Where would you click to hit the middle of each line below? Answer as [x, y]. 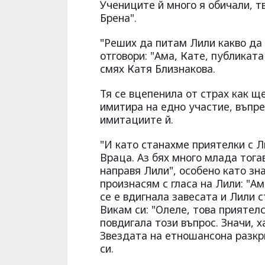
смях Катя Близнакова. [158, 69]
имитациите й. [137, 120]
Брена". [118, 18]
